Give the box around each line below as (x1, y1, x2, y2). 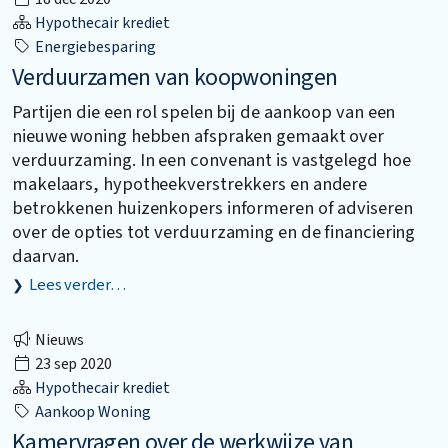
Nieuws (32, 329, 85, 352)
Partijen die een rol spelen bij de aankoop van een (12, 98, 396, 125)
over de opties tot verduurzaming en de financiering (12, 218, 416, 245)
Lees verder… (28, 272, 126, 297)
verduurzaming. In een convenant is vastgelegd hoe (12, 146, 411, 173)
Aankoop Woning (32, 401, 151, 424)
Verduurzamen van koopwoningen (12, 59, 338, 95)
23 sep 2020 (32, 353, 112, 376)
